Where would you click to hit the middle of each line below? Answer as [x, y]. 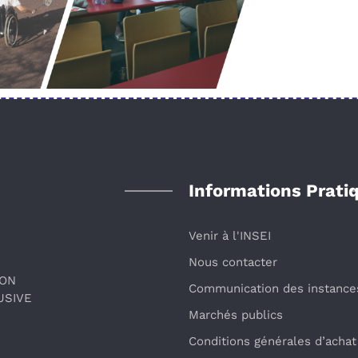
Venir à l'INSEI [230, 235]
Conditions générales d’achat [272, 341]
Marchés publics [236, 314]
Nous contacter [233, 262]
